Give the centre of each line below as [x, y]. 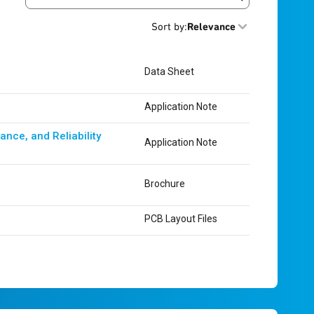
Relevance [211, 27]
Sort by [168, 27]
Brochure [165, 183]
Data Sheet [169, 71]
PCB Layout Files [181, 219]
